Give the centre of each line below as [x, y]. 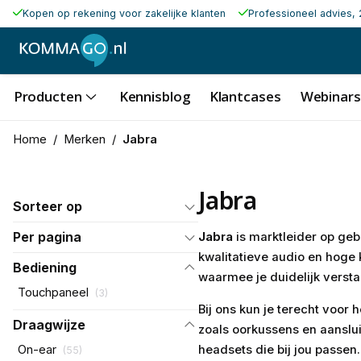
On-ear [37, 350]
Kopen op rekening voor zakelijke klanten [124, 13]
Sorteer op [47, 207]
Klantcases [245, 96]
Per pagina [47, 237]
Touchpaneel [53, 293]
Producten [48, 96]
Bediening [44, 268]
